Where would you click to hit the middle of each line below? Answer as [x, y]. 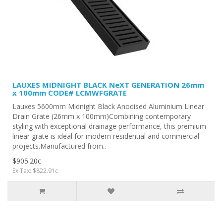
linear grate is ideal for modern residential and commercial [106, 136]
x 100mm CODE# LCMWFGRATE [70, 92]
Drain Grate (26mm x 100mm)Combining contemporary [102, 116]
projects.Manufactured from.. [59, 146]
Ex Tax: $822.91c [35, 170]
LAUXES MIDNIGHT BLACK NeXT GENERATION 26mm [108, 84]
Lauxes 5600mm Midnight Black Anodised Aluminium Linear [108, 106]
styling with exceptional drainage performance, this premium [109, 126]
